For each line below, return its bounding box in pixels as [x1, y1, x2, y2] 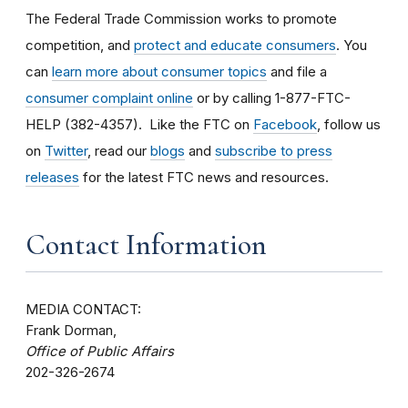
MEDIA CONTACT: [25, 301, 141, 318]
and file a [267, 62, 327, 80]
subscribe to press [215, 141, 332, 159]
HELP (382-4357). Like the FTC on [25, 115, 253, 133]
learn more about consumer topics [52, 62, 267, 80]
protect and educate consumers [134, 36, 336, 54]
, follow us [317, 115, 381, 133]
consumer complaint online [25, 88, 193, 107]
